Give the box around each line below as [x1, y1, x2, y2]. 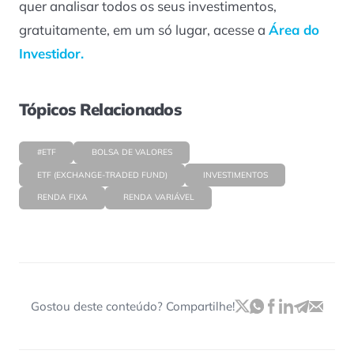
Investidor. [19, 45, 84, 62]
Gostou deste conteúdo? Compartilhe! [30, 299, 235, 314]
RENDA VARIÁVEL [122, 192, 194, 203]
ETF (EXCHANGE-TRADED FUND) [36, 169, 168, 180]
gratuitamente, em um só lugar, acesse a [19, 21, 269, 39]
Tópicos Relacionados [19, 99, 181, 120]
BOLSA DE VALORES [91, 146, 172, 157]
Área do [269, 21, 319, 39]
